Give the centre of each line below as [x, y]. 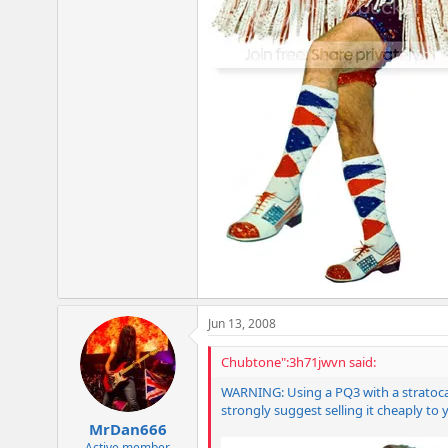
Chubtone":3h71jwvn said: [298, 361]
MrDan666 [127, 429]
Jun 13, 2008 [242, 323]
